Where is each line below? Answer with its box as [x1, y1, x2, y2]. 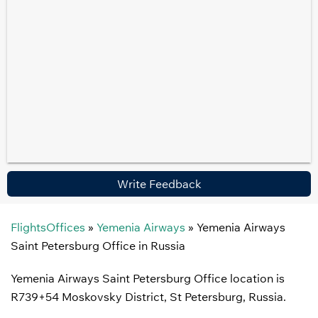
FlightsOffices [11, 220, 85, 234]
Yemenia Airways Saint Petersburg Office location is [11, 271, 285, 285]
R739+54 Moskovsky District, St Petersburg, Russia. [11, 290, 286, 304]
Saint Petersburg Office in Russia [11, 238, 185, 253]
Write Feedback [116, 177, 202, 191]
